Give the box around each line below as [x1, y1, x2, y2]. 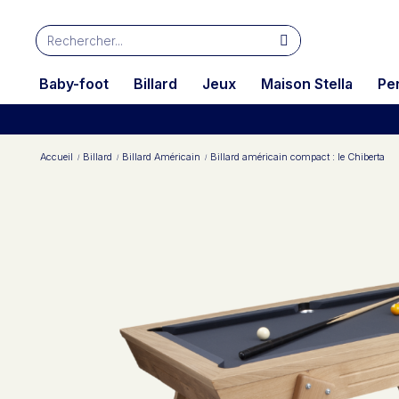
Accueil [40, 151, 73, 163]
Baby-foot [39, 75, 109, 93]
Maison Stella [261, 75, 353, 93]
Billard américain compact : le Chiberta [210, 151, 385, 163]
